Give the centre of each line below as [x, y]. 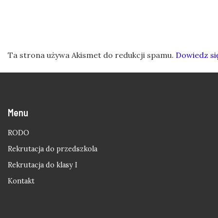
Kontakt [21, 181]
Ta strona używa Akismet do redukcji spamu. [92, 55]
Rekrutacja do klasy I [43, 165]
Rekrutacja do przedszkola [53, 149]
